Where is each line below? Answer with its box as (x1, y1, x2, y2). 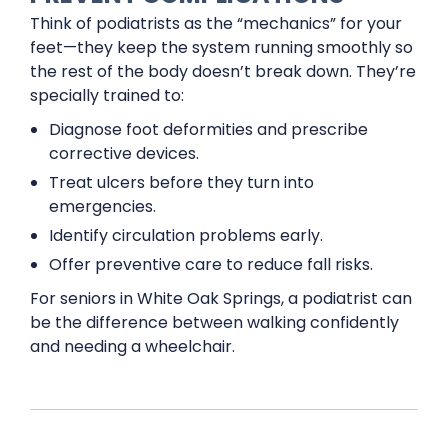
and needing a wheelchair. (30, 335, 235, 358)
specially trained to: (30, 84, 184, 107)
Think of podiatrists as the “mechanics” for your (30, 12, 402, 35)
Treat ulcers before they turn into (49, 171, 315, 194)
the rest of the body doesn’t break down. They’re (30, 60, 416, 83)
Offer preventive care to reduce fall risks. (49, 253, 374, 276)
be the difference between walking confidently (30, 311, 399, 334)
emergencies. (49, 195, 157, 218)
